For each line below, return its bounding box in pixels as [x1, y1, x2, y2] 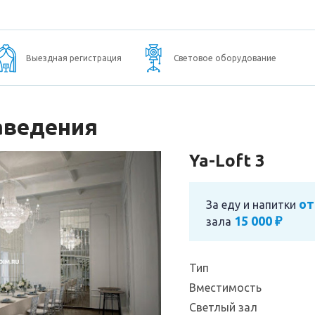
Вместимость [189, 281, 262, 294]
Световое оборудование [173, 53, 276, 63]
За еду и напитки [206, 198, 299, 211]
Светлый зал [189, 301, 257, 314]
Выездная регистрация [25, 53, 122, 63]
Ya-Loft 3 [189, 151, 265, 170]
